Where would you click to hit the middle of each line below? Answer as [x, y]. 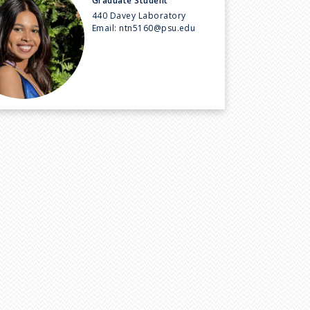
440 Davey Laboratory [139, 15]
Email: [106, 28]
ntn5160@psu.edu [157, 28]
